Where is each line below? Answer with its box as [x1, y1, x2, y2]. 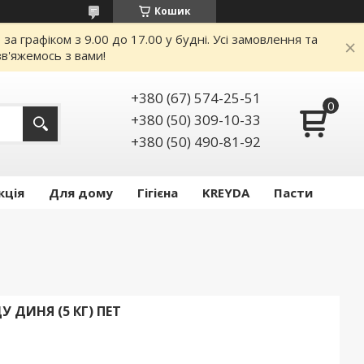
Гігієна [137, 184, 178, 201]
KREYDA [202, 184, 249, 201]
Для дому [49, 184, 113, 201]
